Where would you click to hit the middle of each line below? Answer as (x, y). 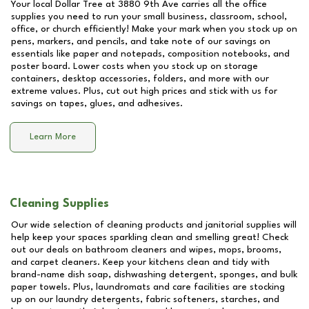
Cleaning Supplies (59, 204)
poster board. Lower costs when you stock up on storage (134, 66)
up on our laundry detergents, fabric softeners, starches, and (145, 299)
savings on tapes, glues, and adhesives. (97, 103)
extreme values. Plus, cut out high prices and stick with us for (144, 91)
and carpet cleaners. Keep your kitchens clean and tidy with (140, 262)
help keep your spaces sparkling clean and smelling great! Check (150, 237)
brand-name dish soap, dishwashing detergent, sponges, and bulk (154, 275)
